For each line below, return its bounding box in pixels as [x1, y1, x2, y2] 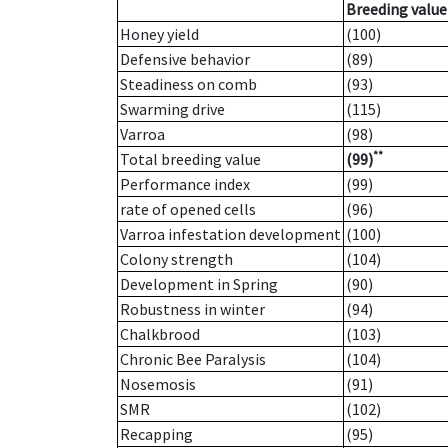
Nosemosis [120, 374, 196, 395]
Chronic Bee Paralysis [120, 349, 266, 370]
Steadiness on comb [120, 74, 257, 95]
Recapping [120, 424, 193, 445]
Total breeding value [120, 149, 261, 170]
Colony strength [120, 249, 233, 270]
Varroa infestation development [120, 224, 341, 245]
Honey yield [120, 24, 199, 45]
